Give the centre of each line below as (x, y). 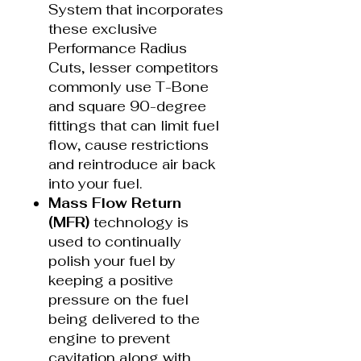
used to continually (115, 241)
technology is (139, 222)
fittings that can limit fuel (134, 125)
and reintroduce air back (132, 164)
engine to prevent (109, 338)
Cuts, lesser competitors (133, 67)
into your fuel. (95, 183)
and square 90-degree (127, 106)
